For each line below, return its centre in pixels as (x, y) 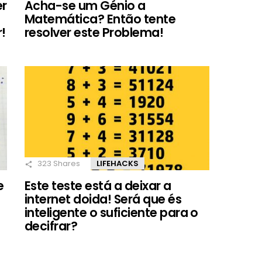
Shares (66, 164)
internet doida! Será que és (103, 199)
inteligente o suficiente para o (111, 213)
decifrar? (51, 226)
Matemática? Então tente (100, 19)
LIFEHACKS (118, 164)
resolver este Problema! (94, 33)
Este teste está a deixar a (98, 186)
